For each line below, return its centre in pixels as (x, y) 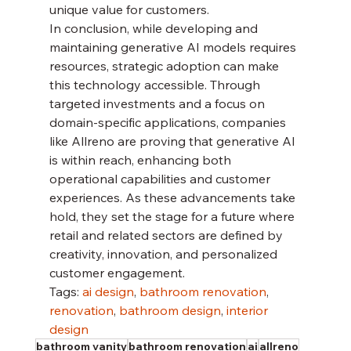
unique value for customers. (129, 10)
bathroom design (170, 311)
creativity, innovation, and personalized (165, 254)
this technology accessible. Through (156, 85)
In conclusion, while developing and (155, 29)
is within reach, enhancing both (141, 160)
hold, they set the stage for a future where (173, 217)
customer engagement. (117, 273)
